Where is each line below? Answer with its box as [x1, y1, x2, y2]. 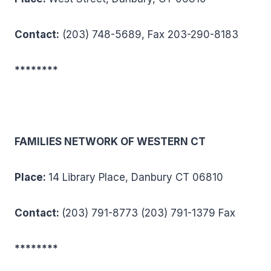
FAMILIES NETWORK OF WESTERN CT [15, 135, 206, 148]
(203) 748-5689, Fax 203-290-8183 [59, 28, 238, 41]
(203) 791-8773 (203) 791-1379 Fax [62, 207, 235, 219]
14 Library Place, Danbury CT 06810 [48, 171, 223, 183]
